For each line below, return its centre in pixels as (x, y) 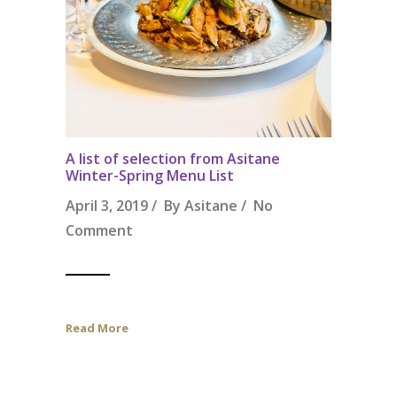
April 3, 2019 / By (125, 205)
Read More (97, 327)
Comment (99, 230)
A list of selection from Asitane (173, 158)
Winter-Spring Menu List (150, 175)
